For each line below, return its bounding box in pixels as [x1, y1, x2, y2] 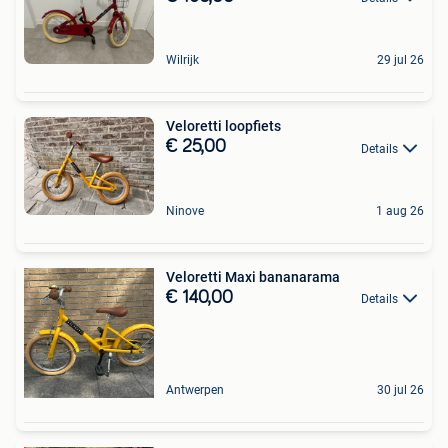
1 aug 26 [376, 203, 424, 218]
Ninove [166, 203, 204, 218]
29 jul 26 [377, 53, 424, 68]
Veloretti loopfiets [166, 118, 281, 135]
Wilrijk [166, 53, 199, 68]
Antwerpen [166, 382, 224, 397]
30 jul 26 [377, 382, 424, 397]
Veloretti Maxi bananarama [166, 268, 340, 285]
